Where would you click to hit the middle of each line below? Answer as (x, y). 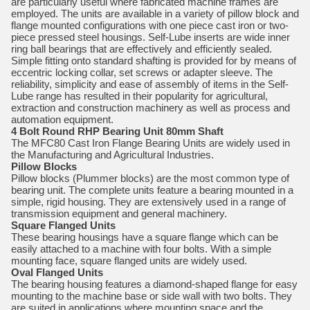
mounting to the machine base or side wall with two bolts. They (152, 296)
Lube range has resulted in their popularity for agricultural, (139, 96)
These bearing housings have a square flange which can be (145, 237)
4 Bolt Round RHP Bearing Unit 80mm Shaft (117, 131)
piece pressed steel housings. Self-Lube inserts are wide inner (151, 37)
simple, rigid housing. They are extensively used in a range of (148, 202)
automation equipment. (62, 119)
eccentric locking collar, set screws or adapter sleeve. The (142, 72)
